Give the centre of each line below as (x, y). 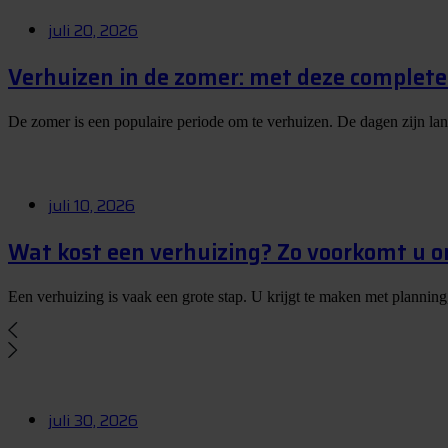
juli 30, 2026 (93, 420)
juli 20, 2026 (93, 30)
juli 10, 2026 (91, 205)
